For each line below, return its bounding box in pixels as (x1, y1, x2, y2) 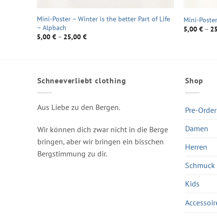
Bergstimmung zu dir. (37, 148, 107, 158)
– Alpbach (36, 23, 66, 32)
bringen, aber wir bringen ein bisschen (37, 136, 164, 146)
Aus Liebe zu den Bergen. (37, 102, 120, 112)
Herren (185, 141, 207, 152)
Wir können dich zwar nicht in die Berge (37, 124, 168, 134)
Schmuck (185, 160, 215, 170)
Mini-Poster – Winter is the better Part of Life (36, 14, 170, 23)
